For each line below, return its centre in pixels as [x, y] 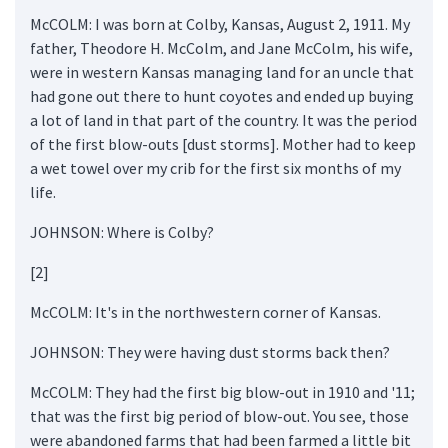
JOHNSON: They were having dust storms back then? [210, 351]
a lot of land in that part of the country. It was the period [223, 119]
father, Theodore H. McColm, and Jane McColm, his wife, [221, 47]
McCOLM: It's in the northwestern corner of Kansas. [205, 311]
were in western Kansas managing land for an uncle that [222, 71]
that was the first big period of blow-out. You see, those [219, 415]
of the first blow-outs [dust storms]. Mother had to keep [223, 143]
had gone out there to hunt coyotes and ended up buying [222, 95]
